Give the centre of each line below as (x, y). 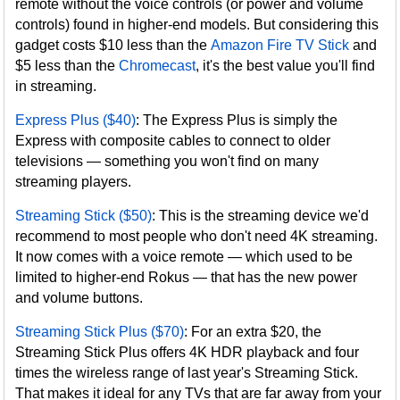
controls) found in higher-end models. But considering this (197, 25)
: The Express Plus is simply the (237, 121)
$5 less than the (67, 66)
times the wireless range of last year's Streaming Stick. (187, 373)
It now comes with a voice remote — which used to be (184, 257)
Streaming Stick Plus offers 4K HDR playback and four (187, 353)
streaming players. (74, 182)
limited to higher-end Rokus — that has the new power (187, 278)
